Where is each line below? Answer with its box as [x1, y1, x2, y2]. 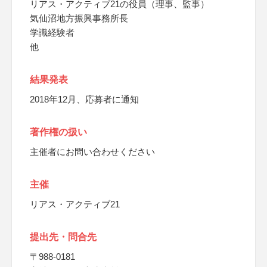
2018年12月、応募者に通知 [30, 94, 139, 104]
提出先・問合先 [30, 232, 97, 242]
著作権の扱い [30, 127, 87, 137]
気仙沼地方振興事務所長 [30, 13, 128, 23]
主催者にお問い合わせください [30, 147, 155, 157]
